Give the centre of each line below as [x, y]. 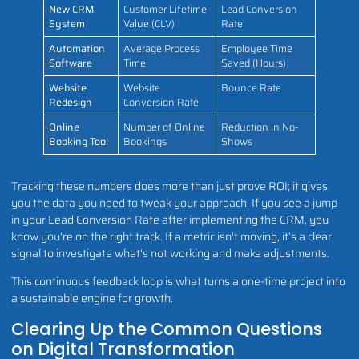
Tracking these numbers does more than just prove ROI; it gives [169, 186]
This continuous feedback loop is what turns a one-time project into [178, 282]
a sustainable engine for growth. [92, 298]
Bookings [145, 141]
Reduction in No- [260, 127]
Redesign [71, 102]
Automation [77, 48]
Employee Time [257, 48]
